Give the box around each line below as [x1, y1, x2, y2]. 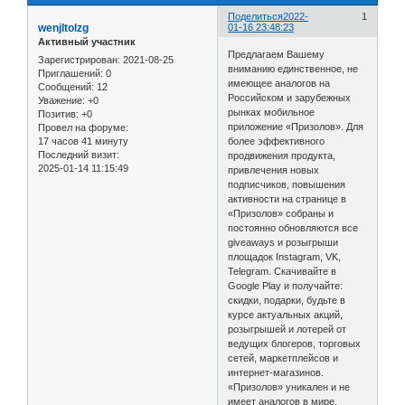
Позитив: [38, 108, 79, 119]
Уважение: [38, 94, 85, 106]
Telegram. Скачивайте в [228, 265, 337, 277]
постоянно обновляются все [228, 221, 359, 233]
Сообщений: [38, 80, 94, 92]
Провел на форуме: [38, 121, 128, 133]
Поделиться [228, 11, 284, 23]
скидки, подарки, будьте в [228, 294, 346, 306]
